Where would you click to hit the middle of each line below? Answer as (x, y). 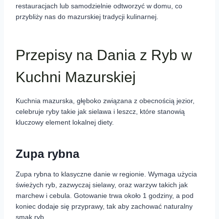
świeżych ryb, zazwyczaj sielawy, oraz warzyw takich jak (102, 185)
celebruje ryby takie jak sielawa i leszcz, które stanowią (100, 112)
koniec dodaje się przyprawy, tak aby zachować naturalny (104, 207)
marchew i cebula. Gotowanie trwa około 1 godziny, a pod (105, 196)
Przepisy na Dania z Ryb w (104, 55)
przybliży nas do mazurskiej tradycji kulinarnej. (87, 17)
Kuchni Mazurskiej (76, 77)
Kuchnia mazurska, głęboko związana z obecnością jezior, (105, 101)
